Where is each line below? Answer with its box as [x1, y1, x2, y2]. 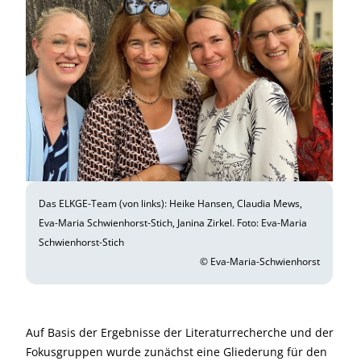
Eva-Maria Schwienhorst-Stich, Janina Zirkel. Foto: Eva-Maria [39, 216, 307, 230]
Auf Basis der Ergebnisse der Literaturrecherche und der [26, 325, 334, 340]
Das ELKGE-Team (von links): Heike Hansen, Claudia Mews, [39, 197, 302, 210]
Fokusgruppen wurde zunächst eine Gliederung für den [26, 344, 327, 359]
